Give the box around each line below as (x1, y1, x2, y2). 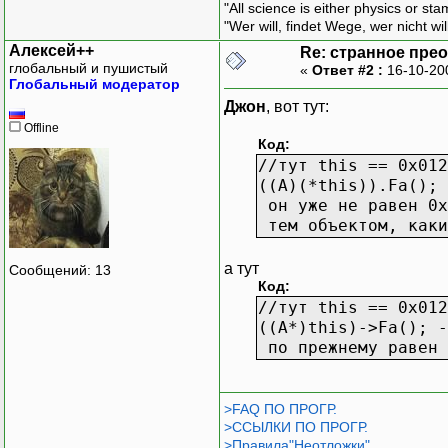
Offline (21, 120, 59, 135)
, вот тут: (266, 97, 329, 115)
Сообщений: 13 (9, 262, 111, 279)
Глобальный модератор (9, 75, 180, 92)
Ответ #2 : (312, 61, 383, 78)
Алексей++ (9, 41, 94, 59)
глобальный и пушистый (9, 59, 168, 76)
